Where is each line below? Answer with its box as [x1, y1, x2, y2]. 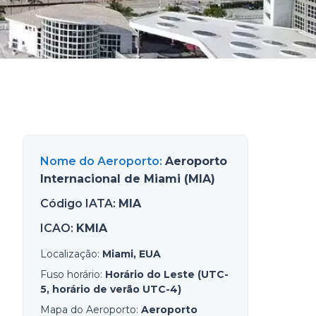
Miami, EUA [102, 248, 161, 260]
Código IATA [40, 197, 113, 210]
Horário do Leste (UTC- [105, 268, 229, 281]
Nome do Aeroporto [40, 154, 159, 168]
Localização [40, 248, 97, 260]
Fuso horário [40, 268, 100, 281]
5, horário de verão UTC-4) [40, 283, 181, 296]
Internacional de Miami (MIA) [40, 172, 215, 186]
